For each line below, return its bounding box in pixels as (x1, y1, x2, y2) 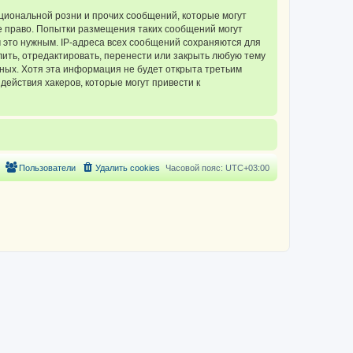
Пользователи (19, 162, 76, 173)
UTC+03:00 (225, 162, 269, 173)
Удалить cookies (95, 162, 160, 173)
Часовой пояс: (165, 162, 225, 173)
